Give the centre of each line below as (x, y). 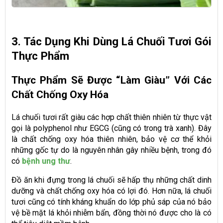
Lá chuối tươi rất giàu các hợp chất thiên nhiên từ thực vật (111, 117)
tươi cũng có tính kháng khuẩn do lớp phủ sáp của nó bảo (111, 202)
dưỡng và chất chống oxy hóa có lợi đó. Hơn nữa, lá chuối (111, 191)
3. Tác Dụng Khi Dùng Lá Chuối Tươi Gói (111, 42)
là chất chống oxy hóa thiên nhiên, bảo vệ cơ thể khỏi (111, 139)
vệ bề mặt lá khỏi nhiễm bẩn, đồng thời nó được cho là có (111, 213)
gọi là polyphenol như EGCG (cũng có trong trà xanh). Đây (111, 128)
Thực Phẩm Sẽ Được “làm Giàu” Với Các (111, 80)
